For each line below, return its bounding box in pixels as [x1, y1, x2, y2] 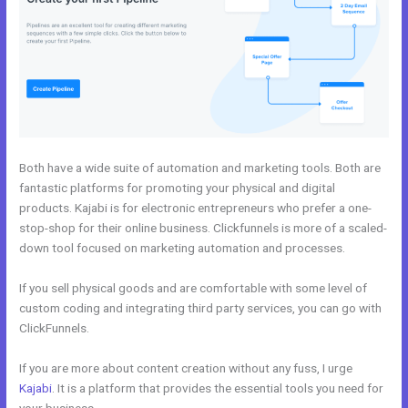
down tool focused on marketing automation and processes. [19, 240, 346, 256]
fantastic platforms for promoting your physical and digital [19, 180, 336, 196]
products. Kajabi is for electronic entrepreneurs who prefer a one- [19, 200, 372, 216]
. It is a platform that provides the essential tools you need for [52, 381, 384, 396]
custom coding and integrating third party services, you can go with [19, 301, 382, 316]
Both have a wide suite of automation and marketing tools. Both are [19, 160, 382, 176]
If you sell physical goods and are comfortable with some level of [19, 280, 368, 296]
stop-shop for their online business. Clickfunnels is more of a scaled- [19, 220, 388, 236]
